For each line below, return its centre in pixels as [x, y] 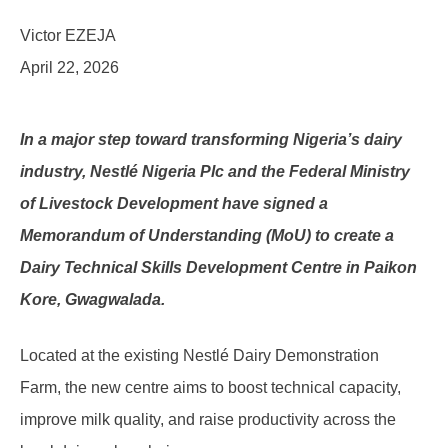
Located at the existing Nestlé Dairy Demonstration [199, 355]
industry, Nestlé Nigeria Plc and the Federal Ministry [215, 171]
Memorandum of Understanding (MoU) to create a [207, 235]
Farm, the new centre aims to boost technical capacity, [210, 387]
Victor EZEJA [68, 35]
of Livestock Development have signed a [174, 203]
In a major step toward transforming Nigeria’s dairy [211, 139]
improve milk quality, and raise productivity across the [208, 419]
